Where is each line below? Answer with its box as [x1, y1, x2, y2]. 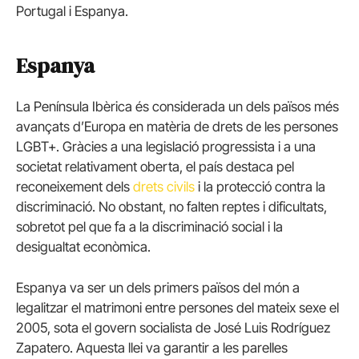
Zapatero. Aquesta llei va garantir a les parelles [16, 340, 288, 357]
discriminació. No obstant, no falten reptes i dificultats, [16, 199, 327, 216]
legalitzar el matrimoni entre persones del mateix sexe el [16, 300, 339, 317]
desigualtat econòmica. [16, 239, 151, 256]
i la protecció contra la [195, 179, 325, 196]
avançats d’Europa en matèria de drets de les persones [16, 119, 338, 135]
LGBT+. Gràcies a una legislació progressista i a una [16, 139, 316, 155]
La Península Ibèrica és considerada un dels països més [16, 99, 339, 115]
